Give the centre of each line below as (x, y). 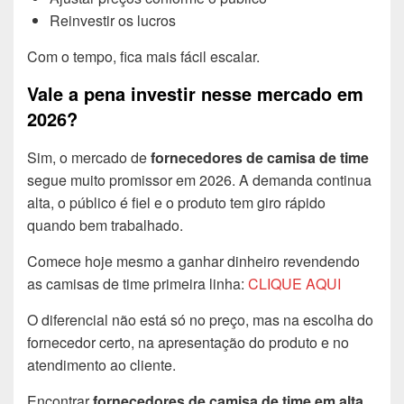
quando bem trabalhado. (105, 225)
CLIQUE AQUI (294, 283)
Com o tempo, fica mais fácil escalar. (143, 56)
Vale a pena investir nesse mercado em (195, 93)
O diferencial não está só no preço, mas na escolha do (200, 319)
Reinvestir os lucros (113, 20)
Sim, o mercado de (89, 157)
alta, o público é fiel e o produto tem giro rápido (176, 202)
